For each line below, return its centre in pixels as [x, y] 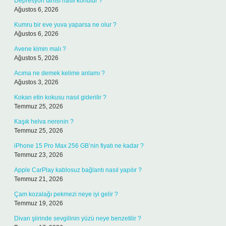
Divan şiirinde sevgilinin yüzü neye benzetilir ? [78, 218]
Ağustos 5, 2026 [36, 58]
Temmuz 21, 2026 [39, 179]
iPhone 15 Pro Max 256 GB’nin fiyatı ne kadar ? [79, 146]
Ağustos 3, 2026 [36, 82]
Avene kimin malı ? [40, 49]
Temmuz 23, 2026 [39, 155]
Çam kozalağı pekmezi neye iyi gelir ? [66, 194]
